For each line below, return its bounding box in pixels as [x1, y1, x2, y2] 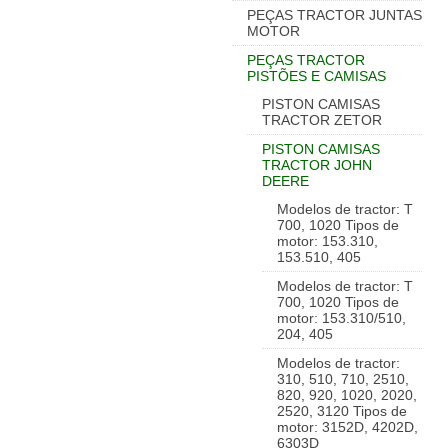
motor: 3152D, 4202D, [277, 419, 418, 435]
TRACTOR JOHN [262, 157, 372, 173]
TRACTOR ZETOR [262, 112, 382, 128]
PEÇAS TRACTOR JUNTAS [247, 7, 422, 23]
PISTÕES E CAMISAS [247, 68, 386, 84]
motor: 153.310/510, [277, 310, 406, 326]
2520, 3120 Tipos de [277, 403, 407, 419]
